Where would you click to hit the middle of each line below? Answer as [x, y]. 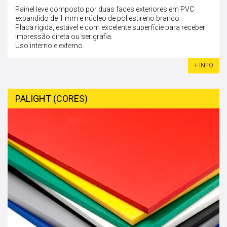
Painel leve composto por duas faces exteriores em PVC [105, 9]
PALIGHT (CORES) [51, 99]
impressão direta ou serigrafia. [64, 36]
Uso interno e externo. [50, 46]
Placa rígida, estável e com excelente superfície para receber [110, 27]
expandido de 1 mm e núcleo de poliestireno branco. [98, 18]
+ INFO [204, 65]
